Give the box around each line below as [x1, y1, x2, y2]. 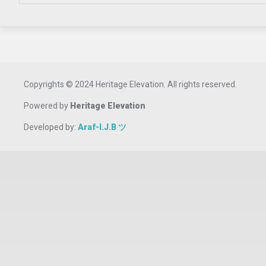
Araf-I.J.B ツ [78, 122, 126, 132]
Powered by [24, 101, 70, 110]
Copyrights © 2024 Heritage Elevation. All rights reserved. [24, 80, 237, 89]
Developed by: [24, 122, 78, 132]
